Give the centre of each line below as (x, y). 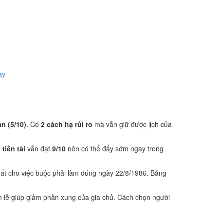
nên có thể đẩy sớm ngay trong (115, 148)
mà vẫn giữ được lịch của (132, 124)
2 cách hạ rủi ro (67, 124)
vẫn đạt (39, 148)
